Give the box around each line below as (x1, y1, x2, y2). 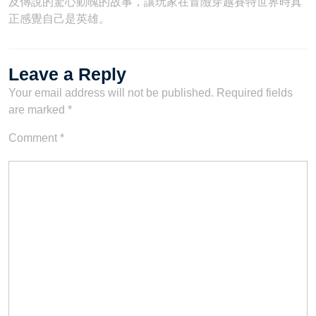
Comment (8, 132, 60, 144)
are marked (8, 104, 68, 116)
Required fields (217, 87, 293, 99)
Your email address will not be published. (8, 87, 214, 99)
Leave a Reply (8, 64, 126, 84)
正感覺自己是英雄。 (8, 13, 110, 25)
